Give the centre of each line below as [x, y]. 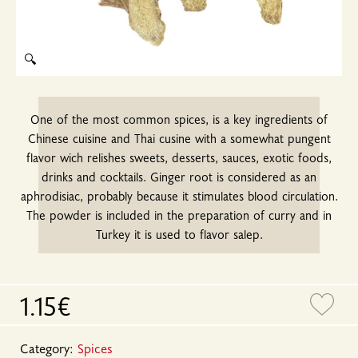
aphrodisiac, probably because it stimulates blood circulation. [179, 195]
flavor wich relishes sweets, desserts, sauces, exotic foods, [179, 157]
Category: [49, 348]
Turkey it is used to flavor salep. [179, 234]
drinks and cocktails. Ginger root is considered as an [179, 176]
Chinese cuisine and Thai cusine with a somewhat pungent [179, 138]
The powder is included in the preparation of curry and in [179, 215]
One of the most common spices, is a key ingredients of [179, 119]
